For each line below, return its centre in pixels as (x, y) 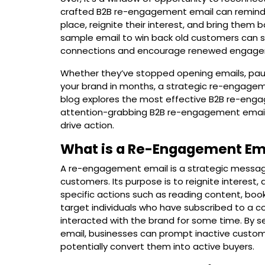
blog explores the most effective (135, 99)
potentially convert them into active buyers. (157, 246)
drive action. (87, 125)
